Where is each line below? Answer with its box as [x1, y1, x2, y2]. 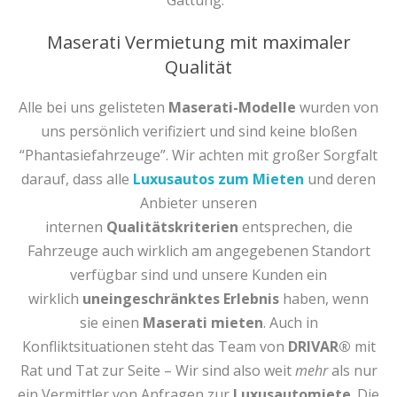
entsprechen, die [237, 217, 353, 237]
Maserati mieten [142, 313, 263, 332]
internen [44, 217, 106, 237]
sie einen [79, 313, 143, 332]
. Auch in [262, 313, 318, 332]
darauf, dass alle [21, 169, 133, 189]
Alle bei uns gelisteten [19, 97, 168, 117]
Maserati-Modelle [168, 97, 296, 117]
